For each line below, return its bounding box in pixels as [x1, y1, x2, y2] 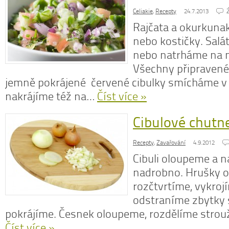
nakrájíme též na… [5, 89, 97, 103]
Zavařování [156, 139, 186, 146]
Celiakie [133, 8, 153, 15]
